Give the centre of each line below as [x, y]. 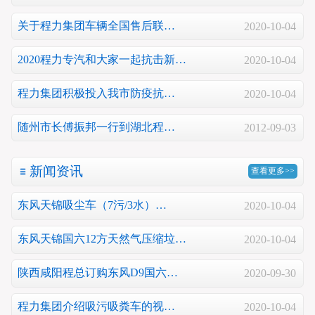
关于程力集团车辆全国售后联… [96, 26]
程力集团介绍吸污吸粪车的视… [96, 307]
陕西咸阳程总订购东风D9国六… [98, 273]
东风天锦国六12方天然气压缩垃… [102, 239]
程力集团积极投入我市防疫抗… [96, 94]
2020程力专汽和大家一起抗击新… [102, 60]
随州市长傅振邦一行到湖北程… [96, 127]
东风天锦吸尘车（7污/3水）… [92, 205]
